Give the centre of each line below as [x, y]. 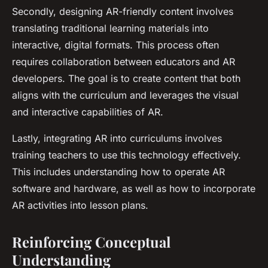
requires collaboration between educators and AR [124, 62]
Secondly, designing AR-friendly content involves [123, 12]
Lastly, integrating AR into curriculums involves [117, 138]
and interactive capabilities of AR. [88, 112]
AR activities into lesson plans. [80, 205]
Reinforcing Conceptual [91, 242]
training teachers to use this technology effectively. [127, 155]
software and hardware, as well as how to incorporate [134, 189]
